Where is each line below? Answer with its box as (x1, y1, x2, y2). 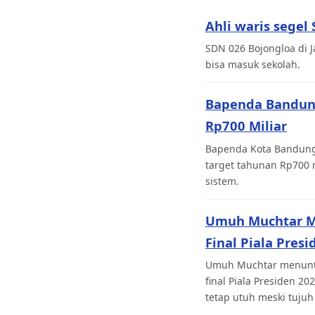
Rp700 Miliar (205, 117, 287, 135)
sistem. (205, 174, 239, 188)
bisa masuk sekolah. (205, 58, 300, 72)
